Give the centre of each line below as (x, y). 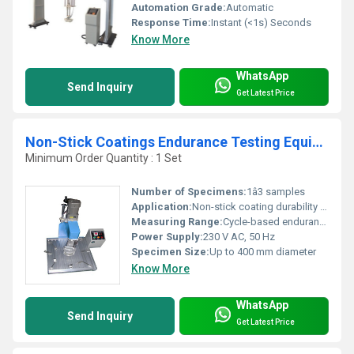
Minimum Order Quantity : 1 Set (104, 158)
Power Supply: (167, 236)
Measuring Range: (177, 221)
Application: (162, 206)
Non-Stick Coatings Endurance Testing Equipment (318, 141)
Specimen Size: (170, 251)
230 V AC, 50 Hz (239, 236)
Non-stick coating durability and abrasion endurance (256, 206)
